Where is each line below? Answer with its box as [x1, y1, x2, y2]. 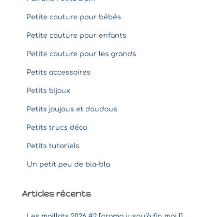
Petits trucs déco [27, 124, 87, 131]
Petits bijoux [27, 87, 70, 94]
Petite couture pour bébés [27, 13, 121, 21]
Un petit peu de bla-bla [27, 160, 110, 168]
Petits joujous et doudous [27, 105, 117, 113]
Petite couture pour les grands [27, 50, 136, 58]
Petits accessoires [27, 68, 91, 76]
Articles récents [22, 188, 91, 199]
